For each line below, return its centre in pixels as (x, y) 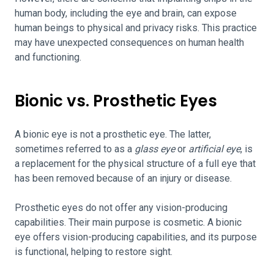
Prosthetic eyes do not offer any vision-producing (121, 208)
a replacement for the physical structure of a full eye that (135, 164)
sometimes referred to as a (75, 149)
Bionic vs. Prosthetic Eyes (116, 101)
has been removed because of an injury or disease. (124, 178)
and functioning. (49, 57)
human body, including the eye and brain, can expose (126, 13)
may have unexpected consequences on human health (129, 43)
